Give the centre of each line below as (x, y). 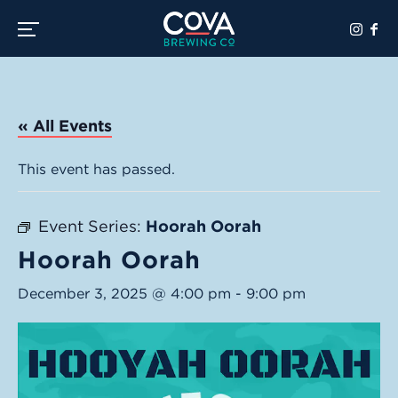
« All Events (65, 126)
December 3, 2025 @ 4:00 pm (124, 294)
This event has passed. (96, 169)
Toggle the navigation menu (113, 27)
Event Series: (92, 226)
